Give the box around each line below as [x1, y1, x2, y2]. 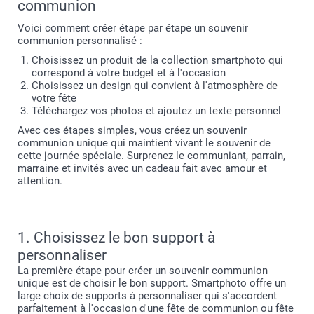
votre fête [32, 92, 76, 104]
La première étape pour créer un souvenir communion [18, 264, 268, 277]
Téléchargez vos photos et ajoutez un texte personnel [32, 104, 281, 117]
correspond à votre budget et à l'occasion [32, 67, 226, 79]
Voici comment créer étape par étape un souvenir [18, 22, 248, 34]
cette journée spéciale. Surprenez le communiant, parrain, [18, 149, 285, 162]
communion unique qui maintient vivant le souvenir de [18, 137, 271, 149]
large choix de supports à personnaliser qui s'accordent [18, 289, 277, 302]
